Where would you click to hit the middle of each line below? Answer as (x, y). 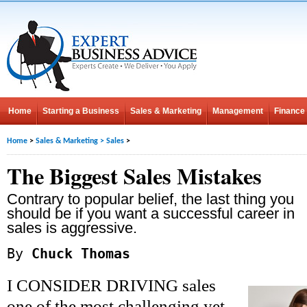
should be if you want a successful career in (151, 213)
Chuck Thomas (77, 254)
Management (238, 111)
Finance (290, 111)
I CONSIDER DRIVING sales (111, 285)
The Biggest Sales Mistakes (134, 176)
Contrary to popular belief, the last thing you (150, 199)
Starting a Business (81, 111)
